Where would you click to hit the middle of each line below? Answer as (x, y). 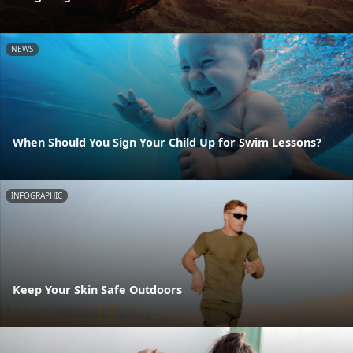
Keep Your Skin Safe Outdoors (97, 289)
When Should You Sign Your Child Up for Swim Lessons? (167, 143)
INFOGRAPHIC (37, 196)
